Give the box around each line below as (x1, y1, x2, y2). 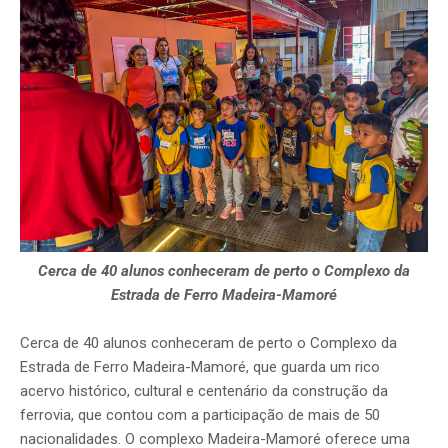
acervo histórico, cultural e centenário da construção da (20, 382, 388, 401)
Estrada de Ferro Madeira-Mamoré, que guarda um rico (20, 358, 380, 377)
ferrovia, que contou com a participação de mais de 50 (20, 406, 380, 425)
